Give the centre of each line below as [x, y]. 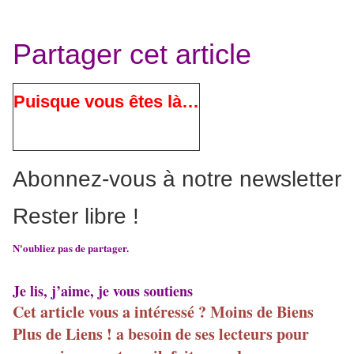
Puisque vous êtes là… [106, 102]
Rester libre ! [76, 217]
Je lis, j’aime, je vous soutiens [103, 291]
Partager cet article [132, 55]
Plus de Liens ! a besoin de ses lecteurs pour [161, 334]
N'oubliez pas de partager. [71, 248]
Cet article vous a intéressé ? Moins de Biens [163, 312]
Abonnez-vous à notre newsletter [177, 179]
